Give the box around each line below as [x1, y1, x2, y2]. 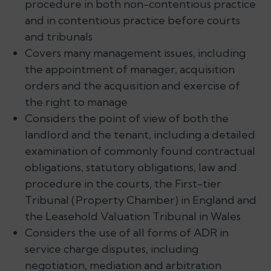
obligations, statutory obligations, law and [24, 160, 237, 174]
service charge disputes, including [24, 241, 198, 256]
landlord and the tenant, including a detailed [24, 127, 255, 142]
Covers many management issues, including [24, 45, 246, 60]
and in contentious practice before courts [24, 13, 240, 27]
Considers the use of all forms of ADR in [24, 225, 229, 240]
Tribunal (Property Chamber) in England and [24, 192, 256, 207]
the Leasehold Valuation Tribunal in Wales [24, 209, 241, 223]
